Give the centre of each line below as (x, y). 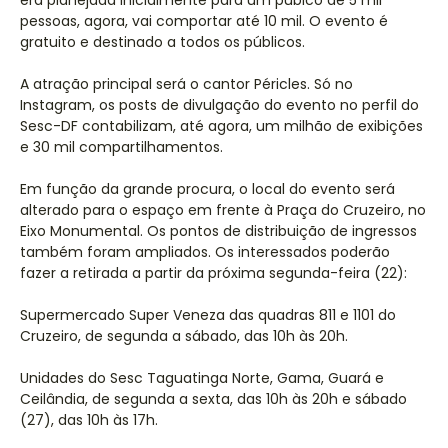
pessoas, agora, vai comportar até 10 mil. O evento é (204, 21)
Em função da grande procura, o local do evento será (207, 189)
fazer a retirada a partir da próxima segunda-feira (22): (213, 273)
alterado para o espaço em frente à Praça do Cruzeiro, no (223, 210)
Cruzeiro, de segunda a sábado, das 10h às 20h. (184, 336)
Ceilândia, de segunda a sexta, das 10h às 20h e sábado (213, 399)
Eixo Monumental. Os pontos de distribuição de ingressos (218, 231)
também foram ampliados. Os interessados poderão (205, 252)
